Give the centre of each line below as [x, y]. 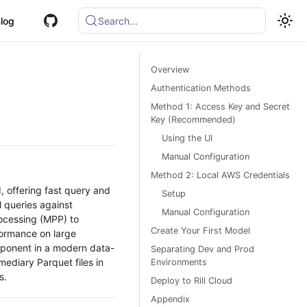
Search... [118, 21]
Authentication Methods [201, 88]
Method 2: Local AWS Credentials [220, 175]
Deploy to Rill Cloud [192, 281]
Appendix [170, 299]
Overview [170, 70]
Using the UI [187, 138]
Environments [179, 262]
